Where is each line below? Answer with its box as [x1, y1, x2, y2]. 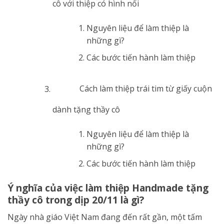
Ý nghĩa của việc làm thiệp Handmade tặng [7, 181, 208, 195]
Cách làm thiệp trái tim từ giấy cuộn [79, 83, 212, 94]
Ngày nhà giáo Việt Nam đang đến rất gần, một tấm [7, 211, 202, 222]
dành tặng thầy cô [52, 103, 122, 115]
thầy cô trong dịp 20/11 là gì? [7, 193, 144, 207]
